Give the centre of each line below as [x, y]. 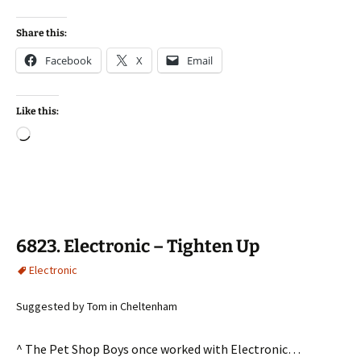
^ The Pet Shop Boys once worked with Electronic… [158, 349]
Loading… [58, 135]
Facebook [68, 60]
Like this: [37, 111]
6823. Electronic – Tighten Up [138, 246]
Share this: [41, 33]
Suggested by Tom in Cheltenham [97, 306]
